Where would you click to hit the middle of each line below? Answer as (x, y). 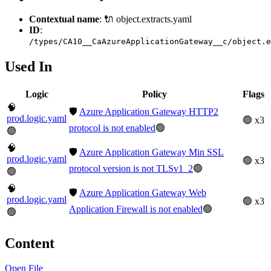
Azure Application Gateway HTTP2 (149, 111)
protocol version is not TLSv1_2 (131, 168)
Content (30, 243)
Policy (155, 94)
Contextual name (64, 19)
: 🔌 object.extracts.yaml (145, 19)
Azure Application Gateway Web (143, 192)
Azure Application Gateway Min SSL (152, 152)
